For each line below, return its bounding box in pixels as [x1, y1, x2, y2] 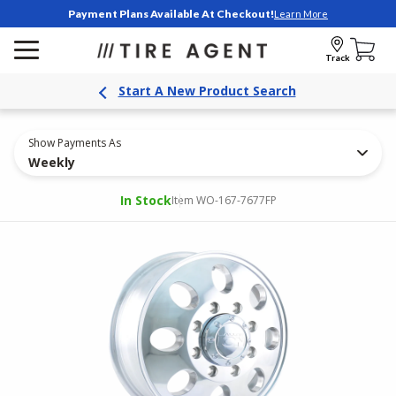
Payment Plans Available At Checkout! [68, 7, 274, 20]
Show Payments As [28, 135, 121, 150]
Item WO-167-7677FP [171, 193, 277, 208]
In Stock [119, 192, 171, 209]
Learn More [274, 7, 328, 19]
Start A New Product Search [118, 82, 296, 99]
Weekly [28, 154, 75, 171]
